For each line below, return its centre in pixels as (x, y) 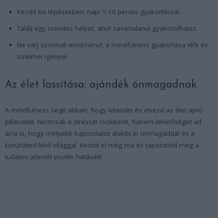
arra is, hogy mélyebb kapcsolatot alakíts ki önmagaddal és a (100, 133)
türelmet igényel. (43, 56)
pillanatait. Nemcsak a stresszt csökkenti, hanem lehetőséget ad (103, 121)
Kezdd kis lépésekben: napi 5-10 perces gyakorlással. (99, 11)
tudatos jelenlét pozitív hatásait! (53, 156)
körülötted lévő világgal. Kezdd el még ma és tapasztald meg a (102, 145)
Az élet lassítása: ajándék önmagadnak (101, 85)
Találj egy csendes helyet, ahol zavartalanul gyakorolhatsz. (107, 28)
